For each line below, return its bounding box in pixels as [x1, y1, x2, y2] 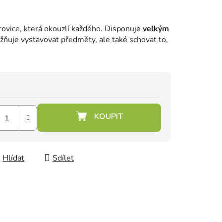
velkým [143, 23, 169, 35]
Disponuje [105, 23, 143, 35]
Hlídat [2, 153, 24, 164]
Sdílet [53, 153, 74, 164]
